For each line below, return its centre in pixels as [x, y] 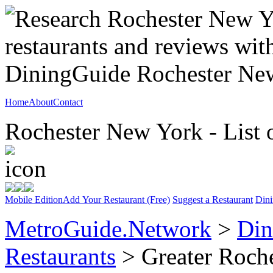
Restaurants [60, 256]
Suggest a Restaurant [213, 200]
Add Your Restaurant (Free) [116, 200]
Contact [68, 102]
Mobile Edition [34, 200]
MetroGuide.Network [108, 229]
